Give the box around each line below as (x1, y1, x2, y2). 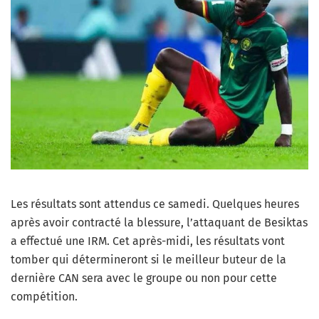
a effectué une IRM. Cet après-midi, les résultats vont (11, 234, 285, 249)
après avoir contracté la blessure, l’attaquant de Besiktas (11, 216, 308, 230)
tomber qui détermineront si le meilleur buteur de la (11, 253, 286, 267)
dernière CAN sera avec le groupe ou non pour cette (11, 271, 277, 286)
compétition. (11, 290, 78, 304)
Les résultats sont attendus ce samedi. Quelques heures (11, 197, 299, 211)
